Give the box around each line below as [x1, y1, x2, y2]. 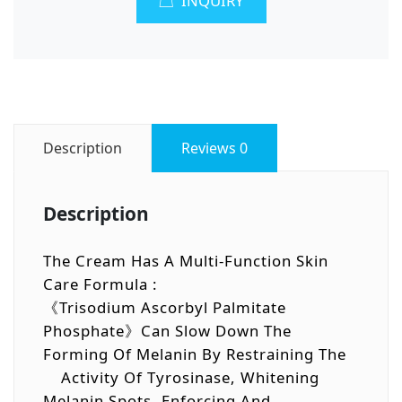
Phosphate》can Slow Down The [43, 319, 292, 341]
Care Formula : [43, 273, 158, 294]
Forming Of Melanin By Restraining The [43, 343, 351, 364]
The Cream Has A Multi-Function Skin [43, 249, 328, 271]
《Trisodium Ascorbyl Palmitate [43, 296, 286, 318]
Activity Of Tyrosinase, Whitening [43, 366, 319, 388]
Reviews [181, 138, 240, 159]
